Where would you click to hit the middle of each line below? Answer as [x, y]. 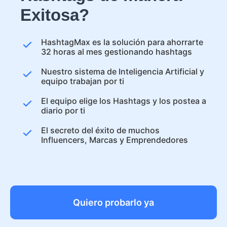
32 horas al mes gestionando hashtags [117, 52]
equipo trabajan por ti [83, 81]
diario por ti [63, 110]
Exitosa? [55, 15]
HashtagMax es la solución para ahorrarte [122, 42]
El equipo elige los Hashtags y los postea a [124, 101]
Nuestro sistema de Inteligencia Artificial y [123, 71]
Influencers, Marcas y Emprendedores [115, 140]
